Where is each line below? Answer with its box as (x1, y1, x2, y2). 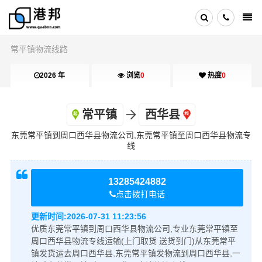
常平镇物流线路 (10, 44, 68, 54)
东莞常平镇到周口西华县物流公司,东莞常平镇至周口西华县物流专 (11, 130, 251, 140)
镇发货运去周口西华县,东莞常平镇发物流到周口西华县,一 (30, 248, 240, 258)
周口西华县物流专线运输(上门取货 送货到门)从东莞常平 (30, 236, 236, 246)
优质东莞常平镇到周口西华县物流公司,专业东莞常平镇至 (30, 223, 238, 233)
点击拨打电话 (116, 189, 165, 199)
